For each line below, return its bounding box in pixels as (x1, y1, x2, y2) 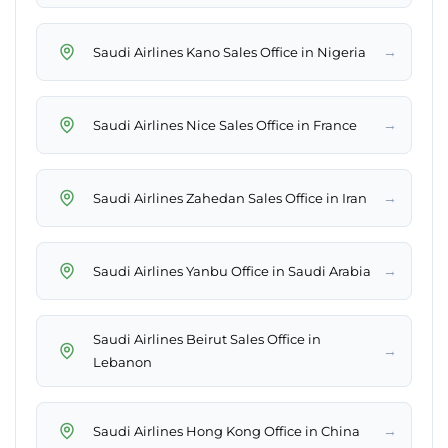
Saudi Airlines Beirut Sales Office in (93, 331, 321, 348)
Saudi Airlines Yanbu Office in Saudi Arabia (93, 262, 371, 279)
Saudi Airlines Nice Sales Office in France (93, 116, 357, 133)
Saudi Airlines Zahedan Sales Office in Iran (93, 189, 367, 206)
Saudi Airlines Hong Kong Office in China (93, 422, 360, 439)
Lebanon (93, 354, 152, 371)
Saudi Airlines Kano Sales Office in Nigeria (93, 43, 366, 60)
